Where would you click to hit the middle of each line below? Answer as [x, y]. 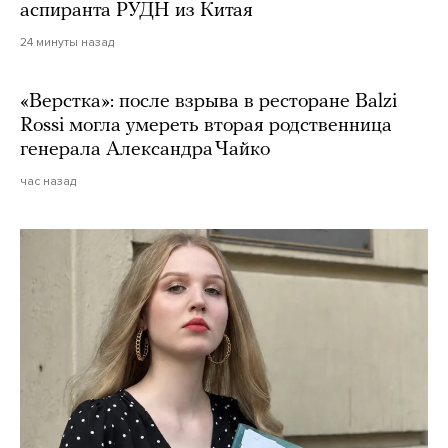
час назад [48, 180]
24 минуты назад [67, 41]
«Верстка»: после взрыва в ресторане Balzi [208, 101]
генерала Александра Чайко [145, 149]
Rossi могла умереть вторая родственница [206, 125]
